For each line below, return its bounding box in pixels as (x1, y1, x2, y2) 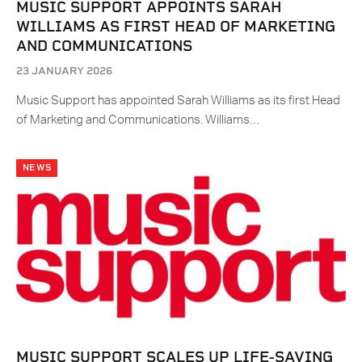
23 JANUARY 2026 (16, 65, 112, 78)
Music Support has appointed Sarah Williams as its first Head (16, 95, 340, 107)
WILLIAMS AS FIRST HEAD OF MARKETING (16, 18, 335, 36)
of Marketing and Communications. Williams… (16, 114, 259, 127)
